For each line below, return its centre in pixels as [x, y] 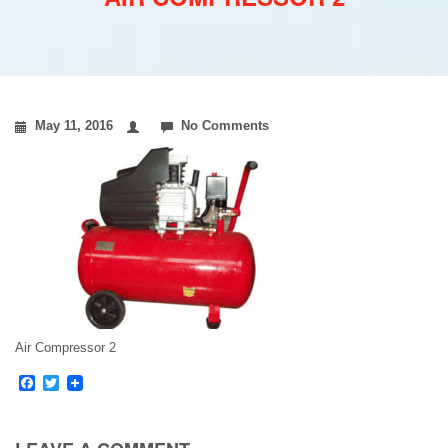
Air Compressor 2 [65, 347]
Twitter [82, 383]
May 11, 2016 [74, 125]
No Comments [225, 125]
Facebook [70, 383]
